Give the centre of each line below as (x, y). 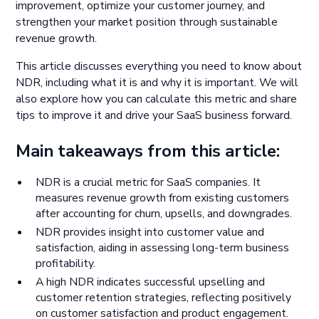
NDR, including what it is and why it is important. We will (157, 83)
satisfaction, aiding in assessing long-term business (162, 248)
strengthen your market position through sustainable (147, 22)
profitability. (65, 264)
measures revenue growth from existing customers (162, 198)
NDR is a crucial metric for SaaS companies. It (148, 183)
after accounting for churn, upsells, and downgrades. (163, 214)
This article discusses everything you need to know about (159, 67)
